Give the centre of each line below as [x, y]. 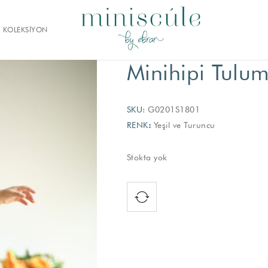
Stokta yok [147, 157]
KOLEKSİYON [25, 30]
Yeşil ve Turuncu [183, 125]
